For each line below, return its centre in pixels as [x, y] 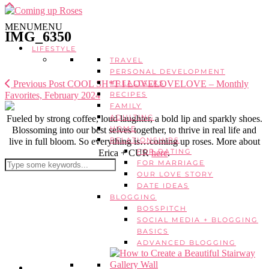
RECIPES [128, 94]
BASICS [153, 231]
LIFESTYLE [54, 49]
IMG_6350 [38, 36]
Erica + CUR [125, 153]
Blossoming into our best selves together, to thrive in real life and [134, 130]
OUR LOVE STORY [175, 174]
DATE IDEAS [163, 186]
